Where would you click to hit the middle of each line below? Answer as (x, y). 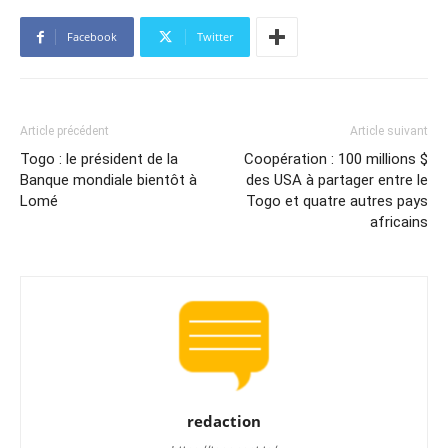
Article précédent (64, 131)
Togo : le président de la (99, 159)
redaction (224, 421)
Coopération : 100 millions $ (336, 159)
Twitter (215, 37)
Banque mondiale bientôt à (108, 180)
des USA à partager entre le (337, 180)
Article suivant (389, 131)
